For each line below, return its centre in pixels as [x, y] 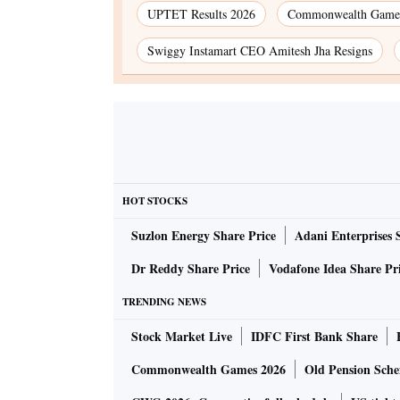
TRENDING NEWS [164, 302]
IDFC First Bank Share [314, 337]
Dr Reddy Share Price [191, 269]
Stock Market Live [182, 337]
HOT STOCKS [155, 201]
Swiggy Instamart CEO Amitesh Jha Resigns [260, 51]
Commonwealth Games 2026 [208, 370]
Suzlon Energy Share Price [204, 236]
